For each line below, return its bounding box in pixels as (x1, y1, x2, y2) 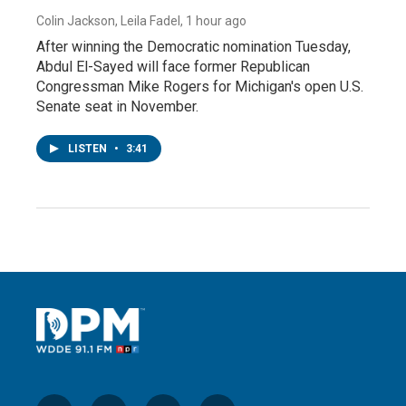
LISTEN (68, 141, 110, 155)
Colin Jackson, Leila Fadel (36, 13, 180, 28)
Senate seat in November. (36, 97, 198, 115)
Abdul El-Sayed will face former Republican (36, 57, 310, 75)
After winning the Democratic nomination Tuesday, (36, 37, 351, 55)
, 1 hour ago (180, 13, 246, 28)
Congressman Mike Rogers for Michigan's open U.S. (36, 77, 363, 95)
